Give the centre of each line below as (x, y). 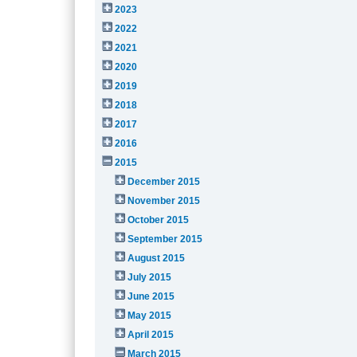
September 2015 (165, 239)
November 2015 (164, 200)
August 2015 (157, 258)
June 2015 (151, 296)
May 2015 (150, 315)
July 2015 (150, 277)
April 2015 (151, 334)
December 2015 (164, 181)
